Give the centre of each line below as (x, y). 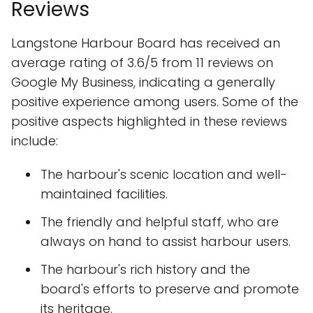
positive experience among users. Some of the (155, 102)
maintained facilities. (104, 194)
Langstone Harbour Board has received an (146, 43)
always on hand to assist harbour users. (166, 241)
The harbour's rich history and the (145, 269)
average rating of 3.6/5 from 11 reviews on (142, 63)
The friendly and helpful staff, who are (160, 222)
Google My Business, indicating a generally (143, 82)
